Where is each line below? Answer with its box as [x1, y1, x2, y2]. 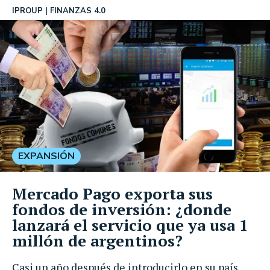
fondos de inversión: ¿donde [12, 198, 231, 219]
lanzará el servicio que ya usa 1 [12, 214, 248, 235]
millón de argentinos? [12, 230, 183, 251]
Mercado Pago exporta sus [12, 183, 213, 204]
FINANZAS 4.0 [50, 5, 105, 16]
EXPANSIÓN [18, 149, 75, 163]
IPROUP [12, 5, 43, 16]
